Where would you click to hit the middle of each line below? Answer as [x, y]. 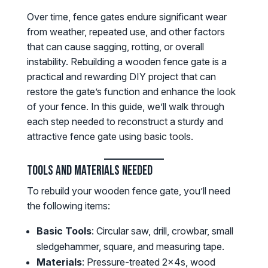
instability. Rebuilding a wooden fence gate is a [127, 62]
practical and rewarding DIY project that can [121, 77]
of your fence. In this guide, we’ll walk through [125, 107]
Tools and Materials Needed [89, 171]
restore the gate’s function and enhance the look [131, 92]
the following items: [68, 206]
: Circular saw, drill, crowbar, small [162, 231]
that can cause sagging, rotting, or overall [115, 47]
